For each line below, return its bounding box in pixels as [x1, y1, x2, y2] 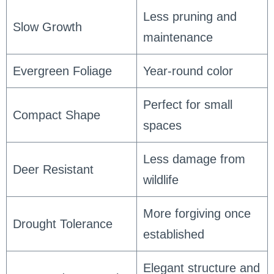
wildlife [143, 172, 179, 187]
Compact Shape [12, 108, 100, 122]
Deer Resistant [12, 162, 94, 176]
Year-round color [143, 64, 233, 78]
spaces [143, 118, 182, 132]
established [143, 227, 204, 241]
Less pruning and [143, 9, 237, 23]
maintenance [143, 30, 213, 44]
